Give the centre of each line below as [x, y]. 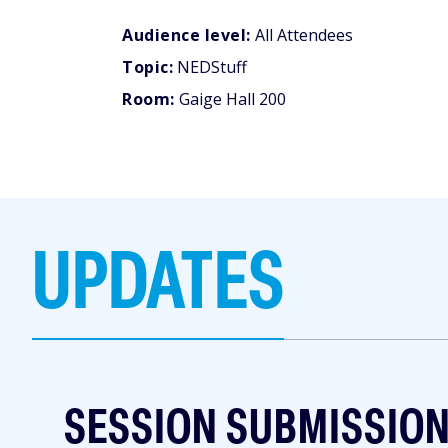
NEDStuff [210, 66]
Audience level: [186, 34]
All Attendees [301, 34]
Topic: [147, 66]
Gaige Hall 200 [230, 98]
